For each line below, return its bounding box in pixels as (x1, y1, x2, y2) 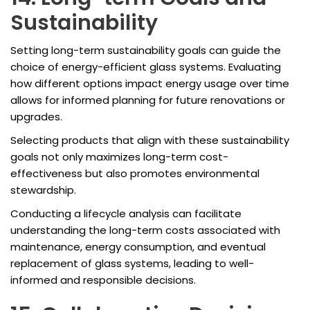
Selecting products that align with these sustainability (10, 133, 289, 148)
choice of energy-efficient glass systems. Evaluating (10, 60, 281, 75)
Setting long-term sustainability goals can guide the (10, 43, 281, 58)
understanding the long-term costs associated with (10, 223, 280, 238)
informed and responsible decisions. (10, 273, 196, 288)
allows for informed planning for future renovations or (10, 93, 285, 108)
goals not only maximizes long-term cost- (10, 149, 228, 165)
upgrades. (10, 109, 62, 125)
